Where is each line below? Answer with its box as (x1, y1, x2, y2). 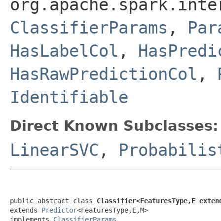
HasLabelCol (10, 40, 118, 61)
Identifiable (10, 87, 128, 107)
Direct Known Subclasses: (10, 117, 219, 134)
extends (10, 206, 41, 214)
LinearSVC (10, 140, 99, 160)
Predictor (41, 206, 77, 214)
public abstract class (10, 196, 97, 205)
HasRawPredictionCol (10, 64, 197, 84)
